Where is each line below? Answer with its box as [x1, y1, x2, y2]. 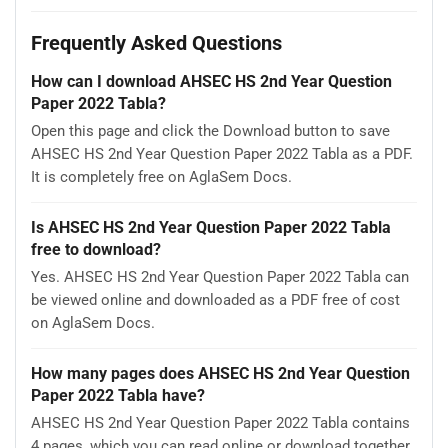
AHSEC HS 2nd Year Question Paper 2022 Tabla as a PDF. [31, 144, 413, 163]
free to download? [31, 239, 161, 259]
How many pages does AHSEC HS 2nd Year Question [31, 363, 410, 383]
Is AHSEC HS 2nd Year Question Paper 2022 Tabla [31, 217, 391, 237]
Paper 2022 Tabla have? [31, 385, 205, 405]
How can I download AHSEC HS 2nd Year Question [31, 72, 392, 91]
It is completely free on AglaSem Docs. [31, 167, 292, 186]
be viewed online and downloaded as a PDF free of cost [31, 290, 400, 309]
